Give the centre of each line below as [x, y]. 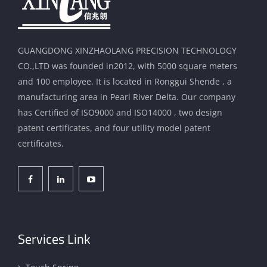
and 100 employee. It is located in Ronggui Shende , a [125, 81]
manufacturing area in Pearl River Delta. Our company [127, 97]
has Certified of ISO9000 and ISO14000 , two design [120, 112]
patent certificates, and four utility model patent [114, 128]
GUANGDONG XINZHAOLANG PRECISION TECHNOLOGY [127, 50]
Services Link [54, 239]
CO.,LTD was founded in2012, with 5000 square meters [128, 66]
